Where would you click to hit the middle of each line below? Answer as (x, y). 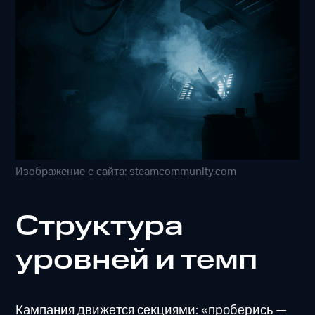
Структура (100, 227)
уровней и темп (137, 261)
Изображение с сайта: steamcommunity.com (126, 172)
